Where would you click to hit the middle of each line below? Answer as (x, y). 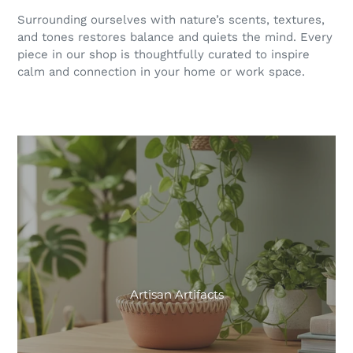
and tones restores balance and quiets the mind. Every (175, 37)
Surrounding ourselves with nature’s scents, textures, (171, 19)
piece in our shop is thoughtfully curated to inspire (163, 54)
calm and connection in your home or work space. (161, 71)
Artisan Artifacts (176, 294)
